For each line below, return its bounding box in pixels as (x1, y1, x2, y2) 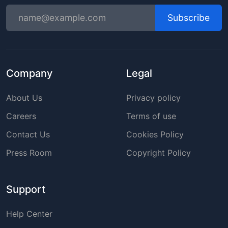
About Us (6, 92, 42, 103)
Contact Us (6, 129, 50, 139)
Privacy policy (126, 92, 181, 103)
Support (6, 183, 45, 195)
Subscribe (167, 12, 210, 23)
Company (6, 67, 52, 79)
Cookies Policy (126, 129, 184, 139)
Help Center (6, 208, 52, 219)
